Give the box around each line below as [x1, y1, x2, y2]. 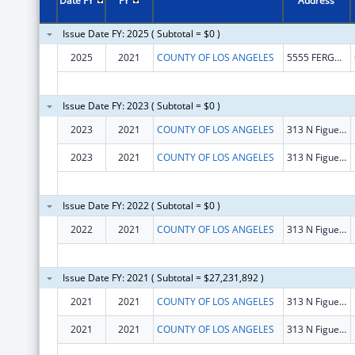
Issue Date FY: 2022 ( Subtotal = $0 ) [62, 198, 220, 212]
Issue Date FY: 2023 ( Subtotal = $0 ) [62, 98, 220, 113]
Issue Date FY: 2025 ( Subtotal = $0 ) [62, 26, 220, 40]
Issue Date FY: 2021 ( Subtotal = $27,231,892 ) [62, 270, 264, 284]
